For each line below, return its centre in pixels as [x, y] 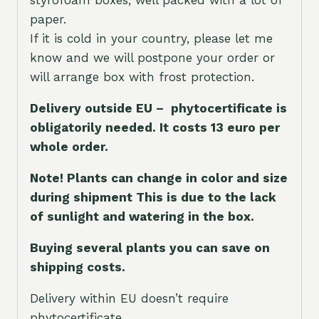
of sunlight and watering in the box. [142, 217]
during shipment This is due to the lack [153, 198]
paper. [48, 20]
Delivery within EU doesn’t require [129, 299]
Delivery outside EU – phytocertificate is [158, 109]
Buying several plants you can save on [150, 248]
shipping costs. [79, 267]
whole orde [65, 147]
